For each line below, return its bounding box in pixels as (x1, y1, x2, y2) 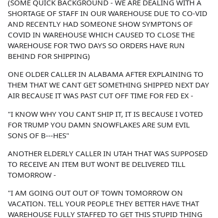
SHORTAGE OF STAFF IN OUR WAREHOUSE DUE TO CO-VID (8, 8, 207, 18)
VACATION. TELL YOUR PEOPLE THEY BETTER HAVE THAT (8, 198, 199, 208)
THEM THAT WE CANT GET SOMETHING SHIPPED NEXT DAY (8, 80, 209, 90)
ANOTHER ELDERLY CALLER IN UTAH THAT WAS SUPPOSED (8, 148, 208, 158)
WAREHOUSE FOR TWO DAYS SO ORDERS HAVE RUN (8, 40, 185, 51)
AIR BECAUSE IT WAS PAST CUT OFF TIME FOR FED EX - (8, 91, 193, 101)
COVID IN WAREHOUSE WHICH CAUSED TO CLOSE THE (8, 30, 195, 40)
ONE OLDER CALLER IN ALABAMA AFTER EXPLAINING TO (8, 69, 203, 79)
